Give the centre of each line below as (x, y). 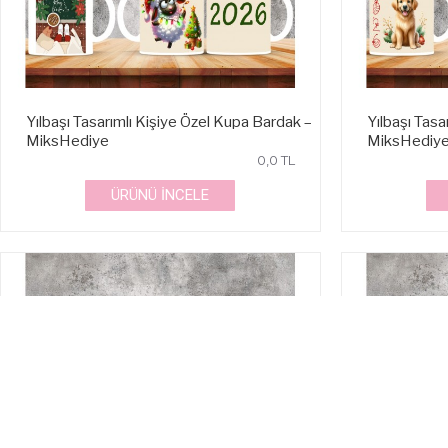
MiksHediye (67, 140)
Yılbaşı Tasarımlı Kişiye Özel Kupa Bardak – (169, 121)
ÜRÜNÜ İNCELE (160, 194)
